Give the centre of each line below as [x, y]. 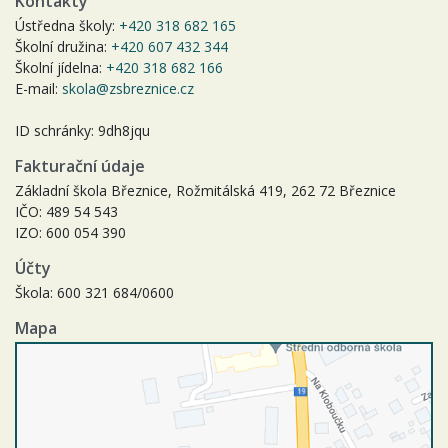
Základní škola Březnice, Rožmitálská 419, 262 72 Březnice [205, 191]
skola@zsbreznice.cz [128, 89]
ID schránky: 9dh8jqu [82, 131]
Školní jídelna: [60, 68]
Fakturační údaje [80, 166]
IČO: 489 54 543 [66, 212]
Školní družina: [63, 47]
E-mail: [38, 89]
